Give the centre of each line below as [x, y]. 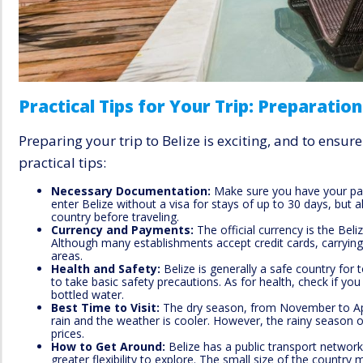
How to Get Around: [108, 347]
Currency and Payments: [124, 230]
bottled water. [88, 295]
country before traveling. [115, 217]
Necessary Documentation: [131, 191]
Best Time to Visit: [105, 308]
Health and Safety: [106, 269]
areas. [67, 256]
